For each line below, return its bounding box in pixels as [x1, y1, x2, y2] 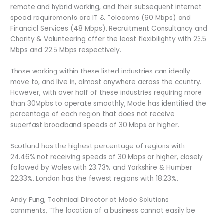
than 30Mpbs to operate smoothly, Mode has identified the [10, 98, 207, 108]
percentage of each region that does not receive [10, 109, 175, 119]
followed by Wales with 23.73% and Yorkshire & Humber [10, 163, 193, 172]
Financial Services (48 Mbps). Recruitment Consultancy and [10, 24, 208, 34]
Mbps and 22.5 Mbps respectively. [10, 45, 122, 55]
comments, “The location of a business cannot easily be [10, 205, 196, 215]
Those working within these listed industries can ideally [10, 66, 191, 76]
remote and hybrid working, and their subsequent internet [10, 2, 202, 12]
